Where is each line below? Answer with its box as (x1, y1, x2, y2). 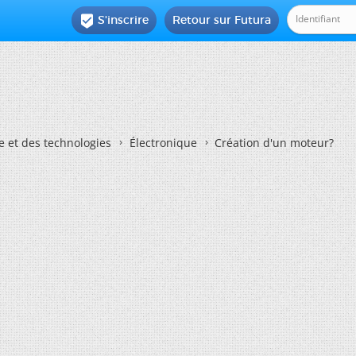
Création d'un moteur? (215, 135, 334, 150)
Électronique (130, 135, 197, 150)
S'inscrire (98, 13, 149, 27)
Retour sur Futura (172, 13, 272, 27)
